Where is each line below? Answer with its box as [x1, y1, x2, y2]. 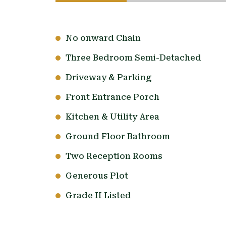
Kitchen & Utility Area [65, 112, 159, 122]
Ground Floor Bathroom [65, 132, 170, 142]
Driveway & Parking [65, 73, 152, 83]
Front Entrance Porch [65, 92, 159, 102]
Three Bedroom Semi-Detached [65, 53, 201, 63]
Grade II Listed [65, 191, 131, 201]
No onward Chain [65, 33, 141, 43]
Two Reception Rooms [65, 151, 162, 161]
